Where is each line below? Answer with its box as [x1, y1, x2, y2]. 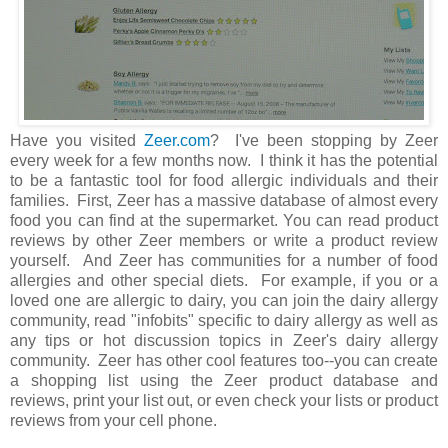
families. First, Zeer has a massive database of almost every [10, 191, 438, 209]
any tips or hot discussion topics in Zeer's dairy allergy [10, 331, 438, 349]
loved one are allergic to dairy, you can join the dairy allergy [10, 291, 438, 309]
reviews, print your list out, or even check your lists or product [10, 391, 438, 409]
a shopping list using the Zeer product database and [10, 371, 438, 389]
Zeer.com [144, 131, 210, 149]
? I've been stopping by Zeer [210, 131, 438, 149]
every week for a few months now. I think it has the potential [10, 151, 438, 169]
